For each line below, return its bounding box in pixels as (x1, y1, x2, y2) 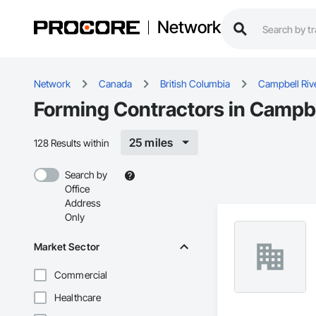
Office (65, 183, 90, 195)
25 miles (129, 135, 174, 150)
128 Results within (34, 136, 109, 149)
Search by (65, 169, 107, 181)
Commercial (54, 269, 108, 281)
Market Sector (34, 241, 99, 253)
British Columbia (160, 78, 230, 90)
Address (65, 197, 101, 209)
